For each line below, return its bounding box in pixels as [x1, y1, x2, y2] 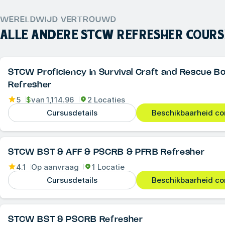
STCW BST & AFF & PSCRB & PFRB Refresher [8, 148, 205, 157]
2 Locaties [87, 94, 125, 104]
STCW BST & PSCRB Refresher [8, 215, 143, 224]
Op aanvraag [31, 162, 79, 172]
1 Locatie [92, 162, 125, 172]
